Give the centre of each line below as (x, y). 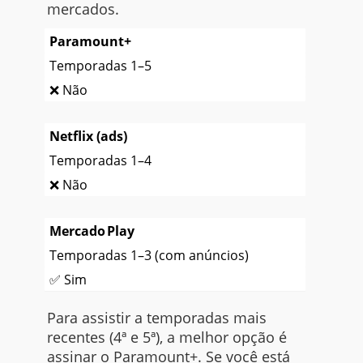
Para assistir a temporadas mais (156, 318)
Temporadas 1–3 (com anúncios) (149, 256)
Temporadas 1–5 (100, 66)
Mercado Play (92, 231)
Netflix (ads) (88, 137)
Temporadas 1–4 (100, 161)
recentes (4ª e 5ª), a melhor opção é (167, 337)
